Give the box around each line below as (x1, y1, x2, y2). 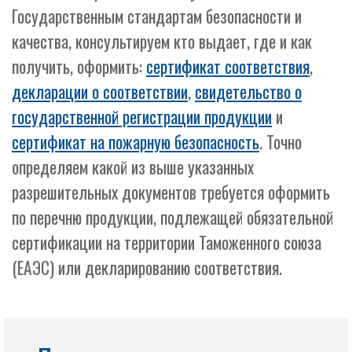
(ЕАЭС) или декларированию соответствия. (12, 255, 282, 280)
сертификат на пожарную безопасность (12, 130, 259, 154)
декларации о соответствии (12, 79, 188, 104)
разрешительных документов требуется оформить (12, 180, 330, 204)
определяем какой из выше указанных (12, 155, 254, 179)
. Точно (259, 130, 302, 154)
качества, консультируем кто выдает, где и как (12, 29, 312, 53)
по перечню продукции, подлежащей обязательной (12, 205, 333, 229)
